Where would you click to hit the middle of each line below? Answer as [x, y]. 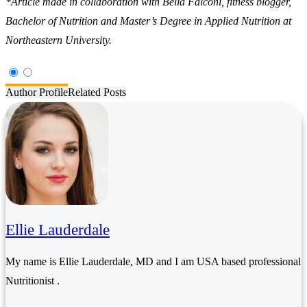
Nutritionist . [33, 281]
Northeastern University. [59, 40]
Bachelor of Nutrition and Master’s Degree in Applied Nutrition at [148, 21]
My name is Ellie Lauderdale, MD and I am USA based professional [153, 262]
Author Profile [37, 93]
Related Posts [97, 93]
